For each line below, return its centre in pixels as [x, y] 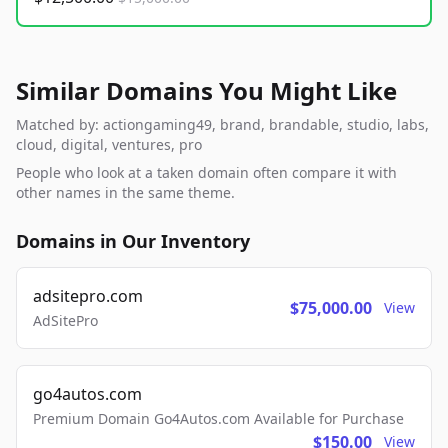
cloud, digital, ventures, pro [109, 145]
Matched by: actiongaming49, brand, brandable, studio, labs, [222, 125]
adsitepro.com [88, 296]
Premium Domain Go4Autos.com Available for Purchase [218, 419]
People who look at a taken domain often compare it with [206, 173]
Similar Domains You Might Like [206, 91]
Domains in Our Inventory [133, 241]
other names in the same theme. [125, 193]
